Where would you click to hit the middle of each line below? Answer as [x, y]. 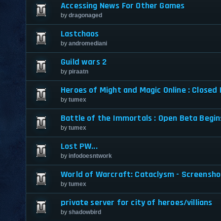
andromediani [88, 43]
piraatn [78, 71]
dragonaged [85, 15]
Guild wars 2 [84, 62]
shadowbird [85, 212]
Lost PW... [79, 146]
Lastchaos [80, 34]
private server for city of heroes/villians [137, 202]
